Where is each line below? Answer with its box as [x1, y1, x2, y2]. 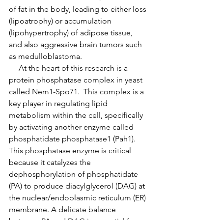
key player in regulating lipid [9, 98, 110, 108]
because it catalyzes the [9, 157, 93, 167]
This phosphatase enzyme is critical [9, 145, 133, 155]
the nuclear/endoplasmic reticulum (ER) [9, 192, 148, 202]
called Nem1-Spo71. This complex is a [9, 86, 146, 96]
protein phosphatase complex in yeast [9, 75, 144, 84]
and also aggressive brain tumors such [9, 39, 144, 49]
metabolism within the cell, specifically [9, 110, 145, 120]
